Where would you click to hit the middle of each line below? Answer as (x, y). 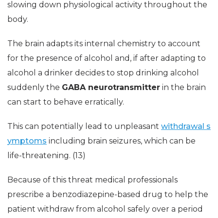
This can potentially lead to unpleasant (84, 127)
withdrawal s (186, 127)
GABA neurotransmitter (111, 88)
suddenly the (35, 88)
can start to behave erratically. (66, 102)
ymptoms (27, 141)
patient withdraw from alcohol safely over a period (105, 209)
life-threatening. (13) (46, 156)
